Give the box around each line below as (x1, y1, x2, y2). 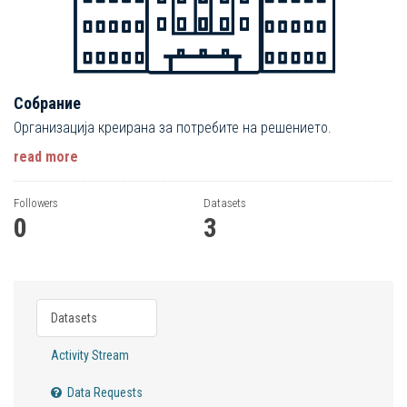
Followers (14, 195, 58, 210)
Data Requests (65, 384, 143, 400)
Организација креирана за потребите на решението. (14, 118, 332, 136)
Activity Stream (51, 347, 129, 362)
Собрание (14, 93, 81, 113)
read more (14, 147, 78, 165)
